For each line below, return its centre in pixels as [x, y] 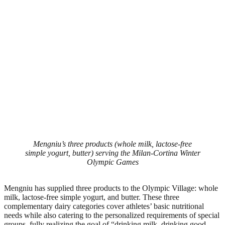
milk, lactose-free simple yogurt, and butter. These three [92, 197]
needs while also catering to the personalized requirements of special [112, 215]
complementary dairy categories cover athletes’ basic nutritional [104, 206]
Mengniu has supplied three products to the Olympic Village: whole [111, 188]
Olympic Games [113, 162]
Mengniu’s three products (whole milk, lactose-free [113, 144]
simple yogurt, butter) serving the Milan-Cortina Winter [113, 153]
